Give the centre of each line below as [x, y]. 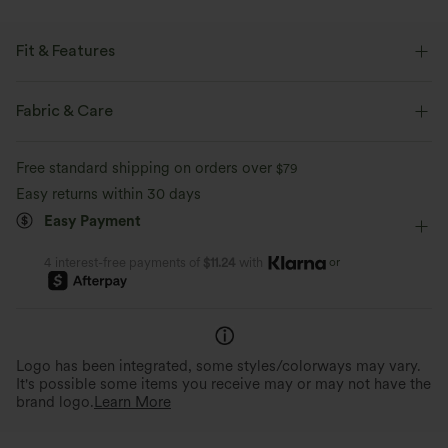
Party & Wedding [162, 141]
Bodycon [196, 181]
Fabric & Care [64, 111]
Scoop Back [68, 101]
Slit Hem [163, 101]
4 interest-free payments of [122, 263]
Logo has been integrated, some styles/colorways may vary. [218, 366]
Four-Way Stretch [84, 181]
